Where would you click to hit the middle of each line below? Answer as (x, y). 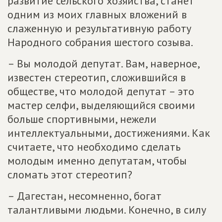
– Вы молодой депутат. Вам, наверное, (103, 63)
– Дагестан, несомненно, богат (84, 196)
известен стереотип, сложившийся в (97, 77)
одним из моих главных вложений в (97, 14)
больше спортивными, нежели (82, 119)
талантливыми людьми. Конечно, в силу (107, 210)
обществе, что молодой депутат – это (101, 91)
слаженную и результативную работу (99, 28)
